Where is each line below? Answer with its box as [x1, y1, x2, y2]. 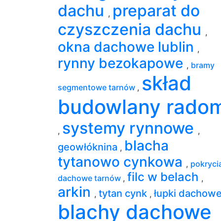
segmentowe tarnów [58, 82, 137, 92]
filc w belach [127, 169, 201, 184]
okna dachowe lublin [58, 38, 197, 55]
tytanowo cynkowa [58, 153, 186, 170]
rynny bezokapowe [58, 54, 186, 72]
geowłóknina [58, 141, 120, 153]
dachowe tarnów [58, 173, 123, 183]
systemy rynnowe [62, 118, 198, 138]
